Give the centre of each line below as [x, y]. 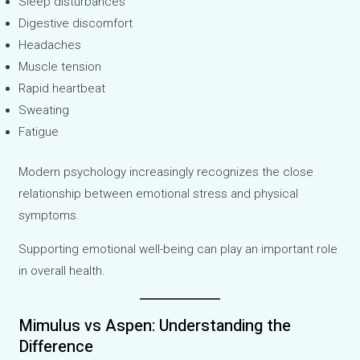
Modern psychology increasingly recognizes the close [166, 172]
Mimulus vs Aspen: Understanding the [155, 325]
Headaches [50, 45]
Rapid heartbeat [62, 89]
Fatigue [39, 132]
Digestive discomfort [76, 24]
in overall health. [62, 270]
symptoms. [49, 215]
